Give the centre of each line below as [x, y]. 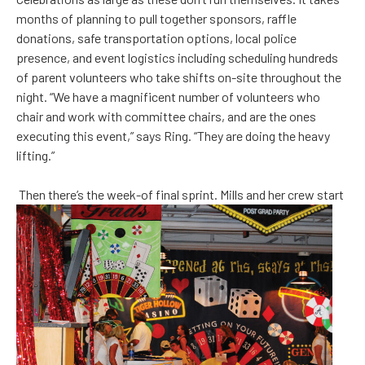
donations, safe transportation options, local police [156, 38]
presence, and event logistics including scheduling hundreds [177, 58]
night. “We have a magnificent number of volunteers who [168, 97]
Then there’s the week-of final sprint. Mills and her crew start [181, 195]
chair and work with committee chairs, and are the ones [166, 117]
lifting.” [35, 156]
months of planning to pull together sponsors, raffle [156, 19]
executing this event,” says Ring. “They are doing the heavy [173, 136]
